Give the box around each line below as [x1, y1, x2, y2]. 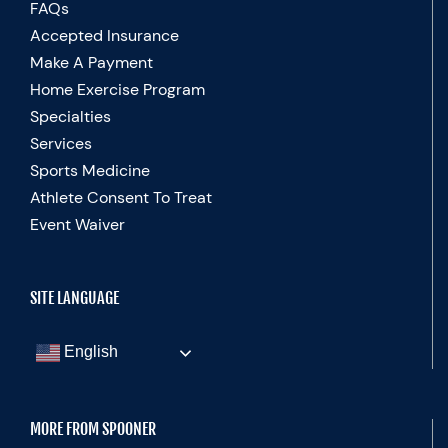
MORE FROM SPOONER [30, 419, 156, 440]
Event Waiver [30, 214, 125, 236]
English [60, 343, 118, 361]
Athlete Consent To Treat [30, 187, 212, 209]
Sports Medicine [30, 160, 150, 182]
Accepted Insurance [30, 25, 179, 47]
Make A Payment [30, 52, 153, 74]
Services [30, 133, 92, 155]
